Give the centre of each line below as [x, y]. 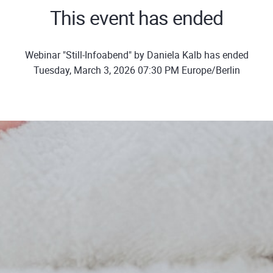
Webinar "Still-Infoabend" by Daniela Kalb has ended [136, 55]
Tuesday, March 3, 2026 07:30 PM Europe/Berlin [136, 70]
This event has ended [136, 17]
